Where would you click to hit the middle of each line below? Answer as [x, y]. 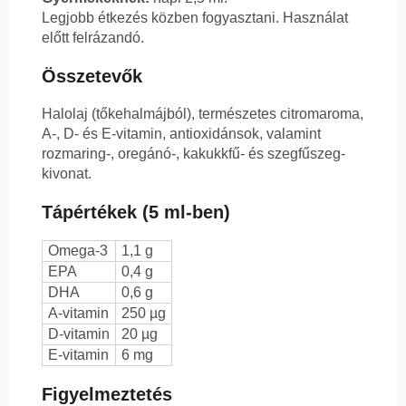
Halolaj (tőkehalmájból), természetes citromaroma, [203, 114]
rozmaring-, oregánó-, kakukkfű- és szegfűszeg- [193, 154]
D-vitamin [79, 334]
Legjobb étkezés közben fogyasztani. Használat [195, 18]
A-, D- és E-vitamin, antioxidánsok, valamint [181, 134]
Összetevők [92, 77]
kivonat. [67, 174]
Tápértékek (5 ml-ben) [136, 213]
